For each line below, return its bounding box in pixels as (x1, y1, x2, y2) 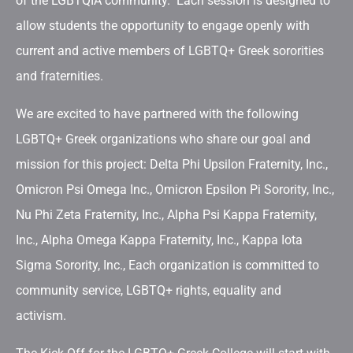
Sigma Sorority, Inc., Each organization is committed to (16, 258, 319, 273)
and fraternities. (16, 69, 103, 84)
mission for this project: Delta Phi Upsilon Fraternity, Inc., (16, 157, 328, 172)
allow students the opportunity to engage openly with (16, 18, 310, 33)
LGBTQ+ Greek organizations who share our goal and (16, 132, 310, 147)
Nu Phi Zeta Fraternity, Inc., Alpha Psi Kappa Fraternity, (16, 207, 317, 222)
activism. (16, 308, 76, 323)
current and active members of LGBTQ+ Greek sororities (16, 43, 324, 58)
